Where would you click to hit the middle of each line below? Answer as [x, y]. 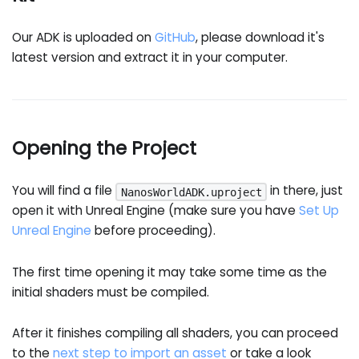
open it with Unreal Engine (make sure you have [156, 211]
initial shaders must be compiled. [111, 292]
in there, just [305, 191]
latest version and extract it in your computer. [150, 58]
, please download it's [260, 38]
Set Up [319, 211]
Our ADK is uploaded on [84, 38]
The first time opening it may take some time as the [170, 272]
